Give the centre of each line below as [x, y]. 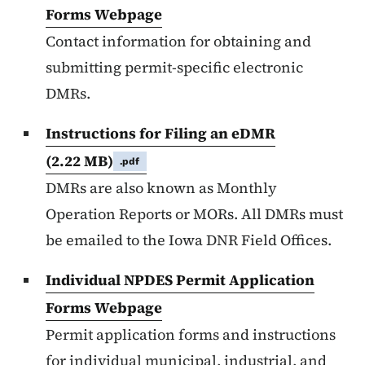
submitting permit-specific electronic [174, 68]
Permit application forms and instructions [191, 335]
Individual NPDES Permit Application [180, 280]
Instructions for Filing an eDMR [161, 134]
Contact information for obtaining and [178, 42]
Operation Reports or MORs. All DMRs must [194, 214]
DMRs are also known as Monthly [161, 188]
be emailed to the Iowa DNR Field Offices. [189, 240]
